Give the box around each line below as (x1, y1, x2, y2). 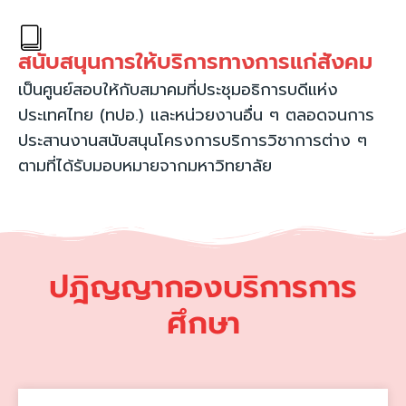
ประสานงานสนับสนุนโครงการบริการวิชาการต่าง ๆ (18, 128, 367, 154)
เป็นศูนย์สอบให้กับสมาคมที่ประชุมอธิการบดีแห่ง (18, 77, 338, 103)
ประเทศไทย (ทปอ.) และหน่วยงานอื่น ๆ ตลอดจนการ (18, 102, 374, 129)
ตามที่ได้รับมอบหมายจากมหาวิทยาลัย (18, 153, 272, 179)
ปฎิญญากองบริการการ (49, 264, 357, 311)
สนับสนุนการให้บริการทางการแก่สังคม (18, 45, 372, 79)
